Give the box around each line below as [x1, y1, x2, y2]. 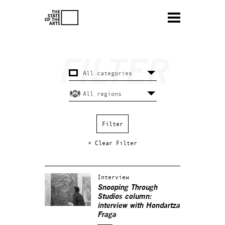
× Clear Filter [88, 139, 137, 147]
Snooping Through [97, 184, 157, 191]
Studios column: [97, 193, 152, 200]
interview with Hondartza [97, 202, 180, 209]
